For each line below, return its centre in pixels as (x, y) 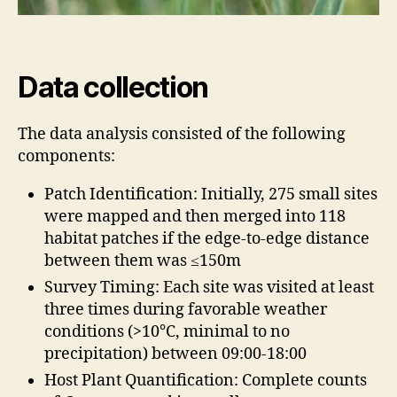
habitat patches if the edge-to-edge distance (207, 238)
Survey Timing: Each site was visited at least (209, 287)
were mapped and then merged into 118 (195, 216)
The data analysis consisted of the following (182, 134)
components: (66, 156)
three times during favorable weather (186, 309)
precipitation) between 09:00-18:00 (175, 354)
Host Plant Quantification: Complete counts (206, 380)
